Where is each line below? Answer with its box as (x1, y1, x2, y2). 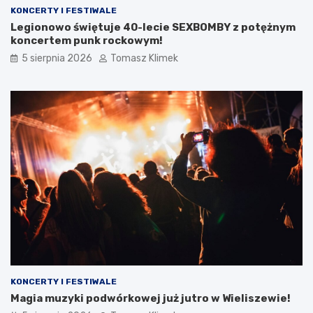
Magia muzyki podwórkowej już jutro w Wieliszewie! (10, 292, 291, 305)
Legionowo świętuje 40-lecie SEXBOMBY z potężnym (10, 20, 296, 34)
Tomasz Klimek (110, 52, 178, 64)
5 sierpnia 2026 (22, 52, 92, 64)
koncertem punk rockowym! (10, 34, 163, 47)
